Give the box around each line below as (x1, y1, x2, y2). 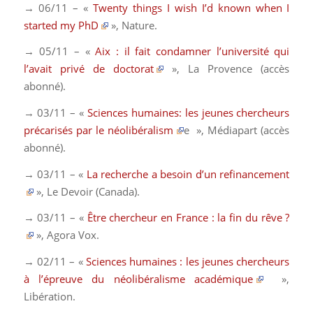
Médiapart (208, 122, 261, 137)
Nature (122, 17, 155, 32)
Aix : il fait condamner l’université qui (95, 44, 290, 59)
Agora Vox (47, 228, 97, 242)
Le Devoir (47, 184, 96, 198)
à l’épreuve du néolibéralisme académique (23, 272, 254, 286)
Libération (23, 289, 73, 304)
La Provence (188, 61, 261, 76)
